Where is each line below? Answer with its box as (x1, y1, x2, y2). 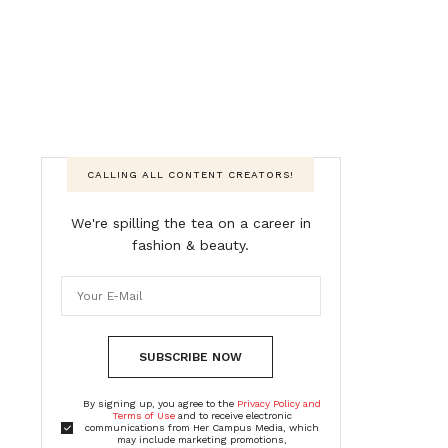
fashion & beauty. (132, 236, 250, 253)
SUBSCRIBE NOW (139, 349, 243, 364)
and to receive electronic (174, 409, 292, 421)
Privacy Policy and (237, 397, 321, 409)
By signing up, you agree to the (83, 397, 237, 409)
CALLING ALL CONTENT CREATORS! (87, 168, 295, 180)
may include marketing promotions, (116, 433, 287, 445)
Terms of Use (111, 409, 175, 421)
